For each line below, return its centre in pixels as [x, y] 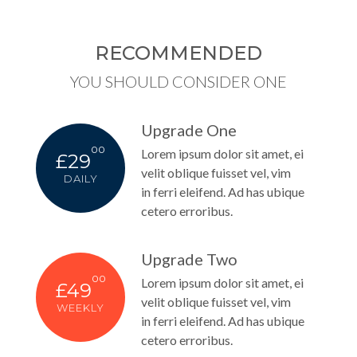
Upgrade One [189, 129]
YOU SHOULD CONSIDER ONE [178, 81]
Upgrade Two [189, 259]
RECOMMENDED [178, 53]
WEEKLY [80, 307]
